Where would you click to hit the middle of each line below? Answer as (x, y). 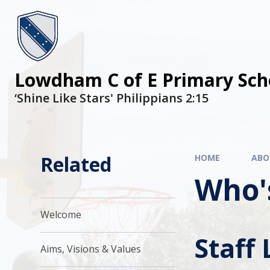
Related (76, 164)
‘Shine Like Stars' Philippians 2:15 (111, 98)
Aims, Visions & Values (91, 249)
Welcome (61, 215)
